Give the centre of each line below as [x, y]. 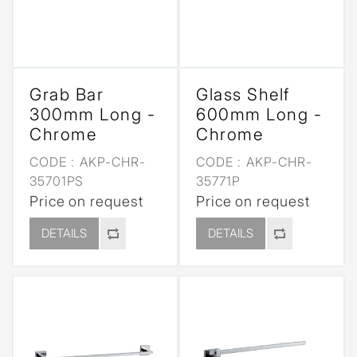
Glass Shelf [243, 94]
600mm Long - [259, 114]
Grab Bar [67, 94]
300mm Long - [92, 114]
